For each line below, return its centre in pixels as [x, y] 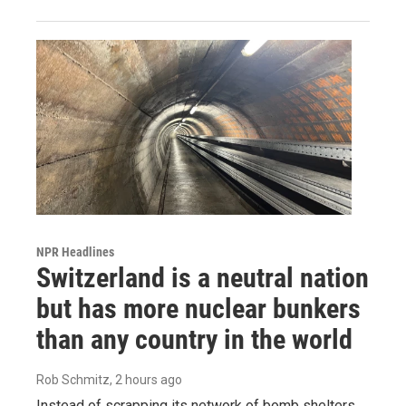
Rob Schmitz [73, 380]
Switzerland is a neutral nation [203, 278]
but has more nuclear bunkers [198, 309]
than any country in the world [194, 340]
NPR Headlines [75, 252]
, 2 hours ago [146, 380]
